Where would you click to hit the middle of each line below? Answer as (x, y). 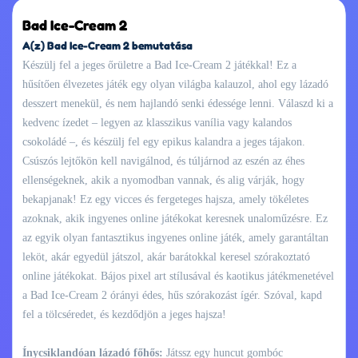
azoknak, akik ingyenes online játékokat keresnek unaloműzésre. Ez (175, 218)
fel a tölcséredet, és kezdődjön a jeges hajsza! (124, 314)
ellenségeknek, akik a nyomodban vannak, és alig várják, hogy (163, 180)
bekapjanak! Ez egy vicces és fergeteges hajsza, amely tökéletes (165, 199)
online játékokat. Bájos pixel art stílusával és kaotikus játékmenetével (178, 276)
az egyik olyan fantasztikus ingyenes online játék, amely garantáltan (175, 237)
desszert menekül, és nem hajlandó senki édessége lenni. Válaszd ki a (178, 103)
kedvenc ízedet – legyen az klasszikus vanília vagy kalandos (157, 122)
